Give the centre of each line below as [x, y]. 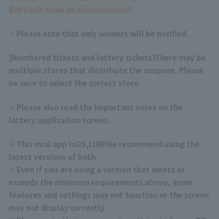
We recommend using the [152, 143]
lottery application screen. [59, 120]
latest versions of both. [53, 156]
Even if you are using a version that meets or [101, 169]
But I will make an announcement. [71, 9]
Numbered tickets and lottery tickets [82, 57]
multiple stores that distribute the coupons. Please [106, 70]
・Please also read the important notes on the [95, 107]
